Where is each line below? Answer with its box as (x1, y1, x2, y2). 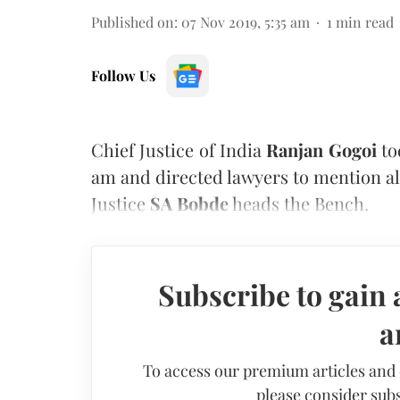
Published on (91, 12, 174, 31)
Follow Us (91, 65, 155, 85)
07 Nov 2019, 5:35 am (181, 12, 310, 31)
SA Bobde (146, 190, 229, 215)
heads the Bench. (229, 190, 369, 215)
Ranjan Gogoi (266, 137, 377, 162)
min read (336, 12, 394, 31)
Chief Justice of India (91, 137, 267, 162)
